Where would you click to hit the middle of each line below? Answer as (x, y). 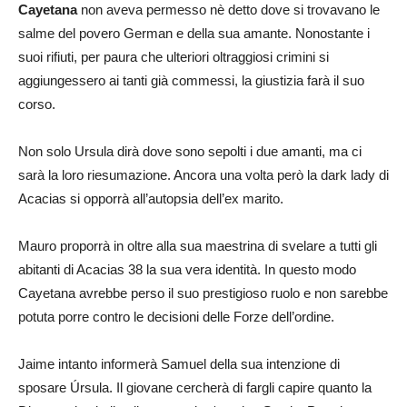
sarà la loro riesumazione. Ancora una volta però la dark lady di (203, 174)
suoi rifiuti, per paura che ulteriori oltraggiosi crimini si (174, 56)
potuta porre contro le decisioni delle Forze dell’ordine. (176, 316)
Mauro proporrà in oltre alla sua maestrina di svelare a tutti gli (198, 245)
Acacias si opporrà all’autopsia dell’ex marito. (151, 198)
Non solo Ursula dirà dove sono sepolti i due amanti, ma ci (190, 151)
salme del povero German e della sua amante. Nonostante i (194, 33)
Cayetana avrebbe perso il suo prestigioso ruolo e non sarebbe (203, 293)
